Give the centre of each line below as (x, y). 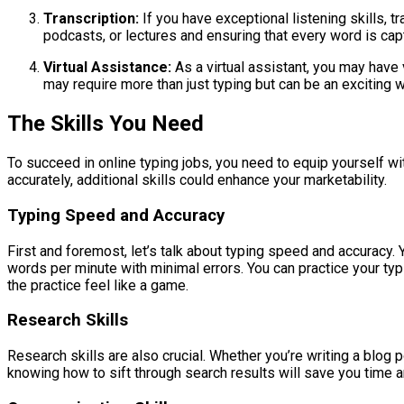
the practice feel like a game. (98, 285)
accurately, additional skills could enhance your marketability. (197, 180)
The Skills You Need (106, 124)
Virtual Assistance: (107, 68)
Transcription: (91, 19)
